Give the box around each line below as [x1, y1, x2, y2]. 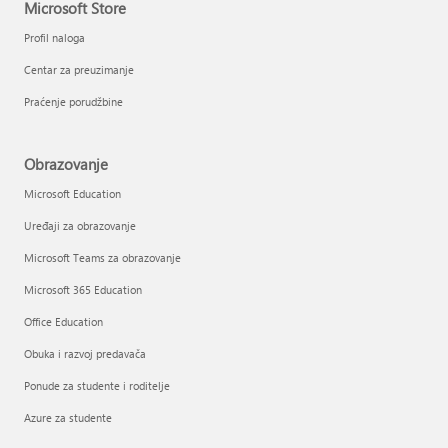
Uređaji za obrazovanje [24, 217, 136, 233]
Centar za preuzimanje [24, 61, 134, 77]
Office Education [24, 313, 103, 329]
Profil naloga [24, 29, 85, 45]
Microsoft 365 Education [24, 281, 142, 297]
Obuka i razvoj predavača [24, 345, 146, 361]
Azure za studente [24, 409, 112, 425]
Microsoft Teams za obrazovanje [24, 249, 181, 265]
